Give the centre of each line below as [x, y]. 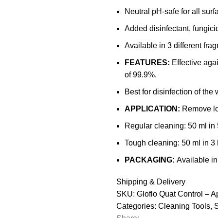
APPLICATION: [153, 109]
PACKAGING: [151, 160]
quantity [129, 32]
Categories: [136, 206]
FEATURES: [148, 63]
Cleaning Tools [184, 206]
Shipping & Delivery [151, 182]
